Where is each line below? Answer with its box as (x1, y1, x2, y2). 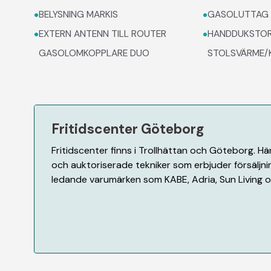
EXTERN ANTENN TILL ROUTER (39, 27, 166, 40)
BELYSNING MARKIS (39, 8, 118, 21)
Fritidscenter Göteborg (51, 120, 204, 139)
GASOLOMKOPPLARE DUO (39, 47, 149, 59)
